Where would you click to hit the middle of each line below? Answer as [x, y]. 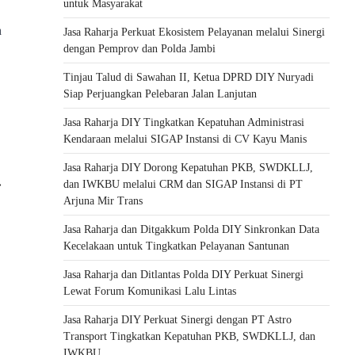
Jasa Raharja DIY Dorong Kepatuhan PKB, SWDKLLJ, [188, 168]
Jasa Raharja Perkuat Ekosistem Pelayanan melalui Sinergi [194, 32]
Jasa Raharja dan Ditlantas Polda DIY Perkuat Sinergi [183, 275]
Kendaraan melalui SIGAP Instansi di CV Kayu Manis [185, 139]
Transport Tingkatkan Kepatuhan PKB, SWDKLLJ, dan [189, 336]
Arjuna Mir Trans [103, 201]
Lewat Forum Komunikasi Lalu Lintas [150, 291]
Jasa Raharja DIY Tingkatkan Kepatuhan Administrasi [184, 122]
